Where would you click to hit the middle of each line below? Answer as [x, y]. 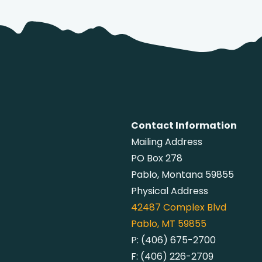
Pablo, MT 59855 [169, 224]
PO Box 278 [157, 158]
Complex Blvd [194, 207]
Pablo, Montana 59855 [182, 175]
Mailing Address [167, 142]
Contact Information [184, 125]
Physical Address [170, 191]
